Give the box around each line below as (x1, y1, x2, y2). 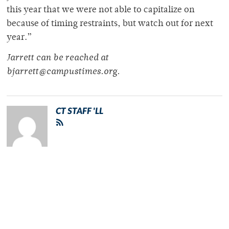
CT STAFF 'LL (56, 107, 103, 116)
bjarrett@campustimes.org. (7, 67, 120, 77)
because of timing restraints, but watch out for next (7, 19, 213, 29)
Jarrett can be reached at (7, 54, 108, 63)
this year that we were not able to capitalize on (7, 6, 195, 15)
